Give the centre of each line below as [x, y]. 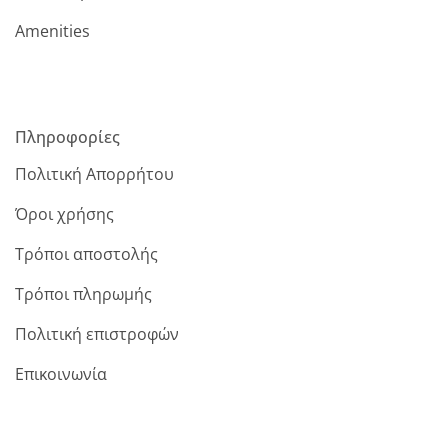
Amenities [52, 31]
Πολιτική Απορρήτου [94, 174]
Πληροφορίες [67, 136]
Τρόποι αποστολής [86, 254]
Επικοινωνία [61, 374]
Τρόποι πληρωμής [83, 294]
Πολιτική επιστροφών [97, 334]
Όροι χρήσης [64, 214]
